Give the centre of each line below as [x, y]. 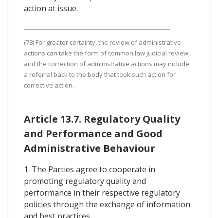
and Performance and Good [93, 133]
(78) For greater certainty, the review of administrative [102, 42]
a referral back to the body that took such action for [100, 74]
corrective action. [49, 85]
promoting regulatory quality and [85, 181]
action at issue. [51, 8]
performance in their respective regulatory [102, 192]
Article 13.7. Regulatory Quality [102, 119]
